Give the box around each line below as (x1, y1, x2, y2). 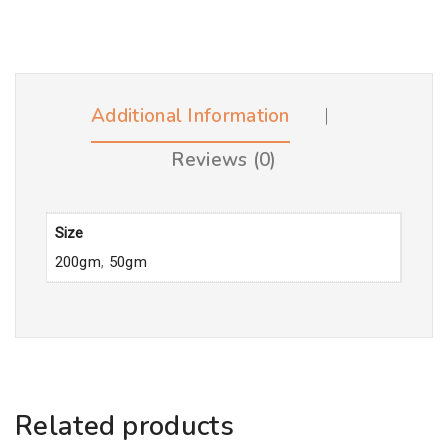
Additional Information (91, 103, 290, 129)
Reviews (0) (171, 147, 277, 173)
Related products (15, 408, 234, 446)
